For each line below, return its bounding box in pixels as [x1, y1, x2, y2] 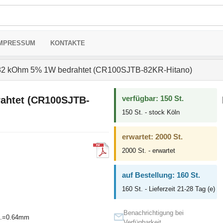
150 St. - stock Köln [121, 109, 180, 116]
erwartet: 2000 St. [121, 132, 183, 141]
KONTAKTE [50, 39, 85, 47]
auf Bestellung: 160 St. [121, 171, 200, 179]
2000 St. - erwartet [121, 147, 175, 154]
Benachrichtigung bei [123, 209, 184, 217]
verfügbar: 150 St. [121, 94, 184, 103]
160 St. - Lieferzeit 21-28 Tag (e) [121, 185, 215, 193]
